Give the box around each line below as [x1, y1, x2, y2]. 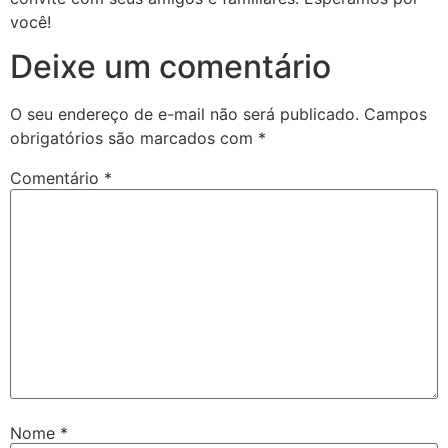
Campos [364, 104, 427, 125]
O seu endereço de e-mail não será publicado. [10, 104, 359, 125]
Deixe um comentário [10, 47, 331, 87]
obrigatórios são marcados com [10, 128, 258, 149]
